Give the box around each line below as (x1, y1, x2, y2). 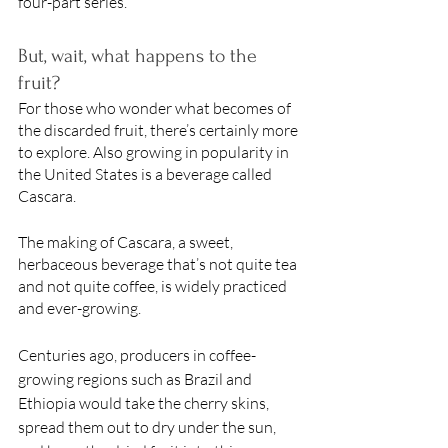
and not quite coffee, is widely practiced (18, 275, 290, 296)
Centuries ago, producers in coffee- (18, 344, 256, 365)
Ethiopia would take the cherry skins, (18, 392, 272, 413)
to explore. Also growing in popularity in (18, 141, 292, 162)
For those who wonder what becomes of (18, 97, 294, 118)
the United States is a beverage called (18, 163, 275, 184)
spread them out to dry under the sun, (18, 416, 279, 437)
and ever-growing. (18, 297, 144, 318)
